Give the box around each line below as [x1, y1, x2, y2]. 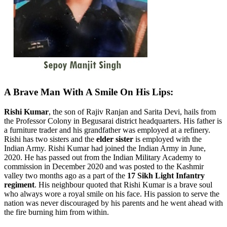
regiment [4, 180, 34, 189]
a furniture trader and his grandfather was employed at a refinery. [4, 125, 210, 134]
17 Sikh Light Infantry [127, 171, 205, 180]
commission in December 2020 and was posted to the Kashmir [4, 162, 204, 171]
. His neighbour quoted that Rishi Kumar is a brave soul [34, 180, 212, 189]
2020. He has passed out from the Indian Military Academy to [4, 153, 201, 162]
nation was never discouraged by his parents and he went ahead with [4, 198, 223, 207]
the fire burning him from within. [4, 207, 109, 216]
